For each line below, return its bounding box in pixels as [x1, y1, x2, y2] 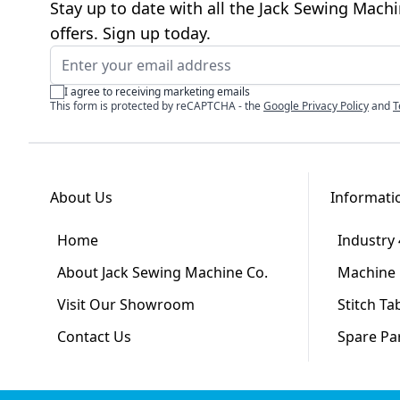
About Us [50, 187, 112, 207]
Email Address [49, 46, 145, 65]
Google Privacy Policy [263, 98, 369, 113]
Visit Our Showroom [57, 295, 195, 314]
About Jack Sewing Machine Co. [57, 262, 268, 282]
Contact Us [57, 327, 131, 346]
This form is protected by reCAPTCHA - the [50, 98, 263, 113]
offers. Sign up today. [50, 22, 211, 44]
